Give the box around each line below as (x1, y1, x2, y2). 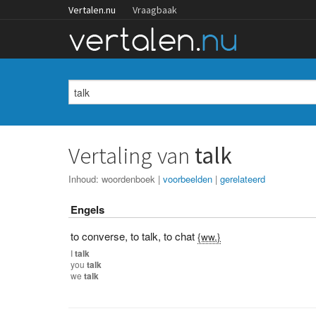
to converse (71, 229, 126, 243)
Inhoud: (68, 172, 102, 186)
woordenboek (102, 172, 156, 186)
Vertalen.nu (68, 4, 116, 16)
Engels (71, 202, 105, 217)
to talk (130, 229, 159, 243)
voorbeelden (163, 172, 213, 186)
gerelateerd (220, 172, 266, 186)
